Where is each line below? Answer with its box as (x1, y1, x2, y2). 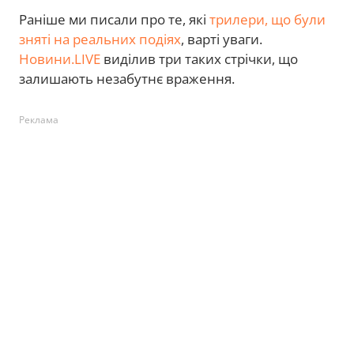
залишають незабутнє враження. (19, 69, 235, 88)
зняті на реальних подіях (19, 29, 181, 48)
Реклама (19, 112, 58, 126)
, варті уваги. (181, 29, 262, 48)
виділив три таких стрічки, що (100, 49, 298, 68)
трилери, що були (209, 9, 326, 28)
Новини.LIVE (19, 49, 100, 68)
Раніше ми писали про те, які (19, 9, 209, 28)
